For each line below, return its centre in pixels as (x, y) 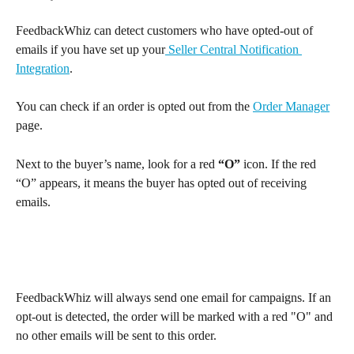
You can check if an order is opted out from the (134, 107)
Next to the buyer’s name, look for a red (117, 164)
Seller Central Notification (233, 49)
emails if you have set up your (90, 49)
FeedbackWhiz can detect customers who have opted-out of (166, 30)
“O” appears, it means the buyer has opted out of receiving (163, 183)
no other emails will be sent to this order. (116, 335)
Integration (43, 68)
